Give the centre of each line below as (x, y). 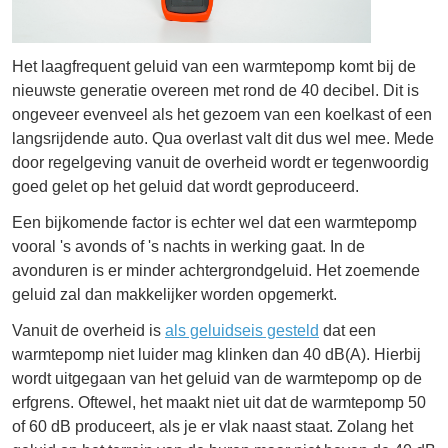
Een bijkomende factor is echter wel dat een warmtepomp (214, 222)
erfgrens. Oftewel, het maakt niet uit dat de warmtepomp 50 (219, 402)
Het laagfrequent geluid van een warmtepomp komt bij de (214, 66)
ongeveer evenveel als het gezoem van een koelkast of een (222, 114)
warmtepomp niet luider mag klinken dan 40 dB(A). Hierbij (216, 354)
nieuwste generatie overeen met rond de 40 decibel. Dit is (215, 90)
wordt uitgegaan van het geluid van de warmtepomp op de (217, 378)
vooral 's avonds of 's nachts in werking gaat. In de (188, 246)
